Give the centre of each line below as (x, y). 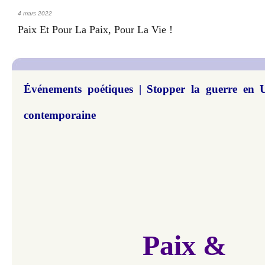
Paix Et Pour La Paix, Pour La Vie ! (97, 30)
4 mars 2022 (35, 14)
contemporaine (60, 115)
